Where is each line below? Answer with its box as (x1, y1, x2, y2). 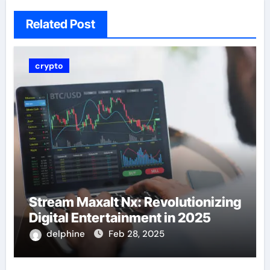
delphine (46, 228, 87, 240)
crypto (34, 60, 63, 72)
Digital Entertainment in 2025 (28, 210, 211, 226)
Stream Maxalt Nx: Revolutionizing (28, 194, 241, 210)
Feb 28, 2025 (108, 228, 165, 240)
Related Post (25, 17, 95, 32)
